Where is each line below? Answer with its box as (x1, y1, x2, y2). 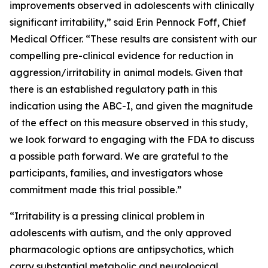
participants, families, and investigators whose (10, 167, 223, 179)
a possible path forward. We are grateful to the (10, 150, 229, 162)
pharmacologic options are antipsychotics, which (10, 243, 234, 255)
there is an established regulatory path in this (10, 83, 217, 95)
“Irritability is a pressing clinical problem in (10, 210, 205, 222)
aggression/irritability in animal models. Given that (10, 66, 243, 78)
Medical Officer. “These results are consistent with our (10, 33, 257, 45)
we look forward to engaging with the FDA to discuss (10, 133, 254, 145)
